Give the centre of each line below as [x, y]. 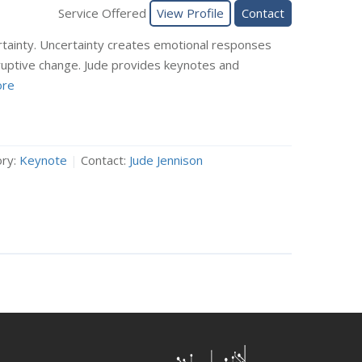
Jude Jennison [166, 160]
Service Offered [104, 13]
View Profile [190, 13]
